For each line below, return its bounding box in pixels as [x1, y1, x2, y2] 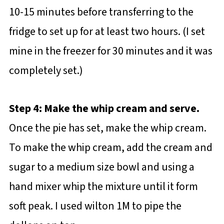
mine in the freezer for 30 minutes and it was [8, 42, 212, 59]
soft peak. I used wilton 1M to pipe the [8, 197, 181, 214]
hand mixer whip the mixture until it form [8, 178, 198, 194]
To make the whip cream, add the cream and [8, 139, 212, 155]
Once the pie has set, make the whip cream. [8, 119, 206, 136]
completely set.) [8, 62, 85, 78]
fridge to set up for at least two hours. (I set [8, 23, 205, 39]
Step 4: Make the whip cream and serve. [8, 100, 199, 116]
